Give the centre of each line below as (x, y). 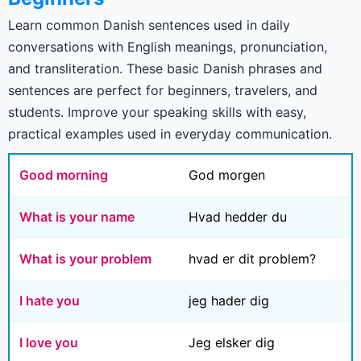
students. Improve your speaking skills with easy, (157, 112)
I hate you (50, 301)
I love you (49, 343)
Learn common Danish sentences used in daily (149, 25)
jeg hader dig (229, 301)
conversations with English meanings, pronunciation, (168, 47)
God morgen (227, 175)
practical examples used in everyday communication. (170, 134)
